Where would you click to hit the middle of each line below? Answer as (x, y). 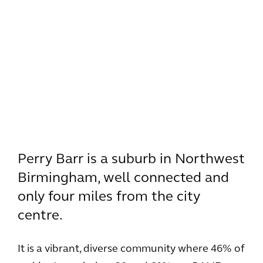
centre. (40, 216)
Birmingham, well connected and (123, 178)
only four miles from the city (109, 197)
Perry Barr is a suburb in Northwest (131, 160)
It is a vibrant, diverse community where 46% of (131, 249)
